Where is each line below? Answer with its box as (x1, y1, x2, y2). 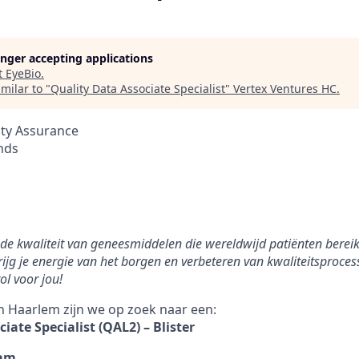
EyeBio (6, 66, 41, 81)
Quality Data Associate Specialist (50, 81, 225, 96)
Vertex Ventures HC (233, 81, 337, 96)
